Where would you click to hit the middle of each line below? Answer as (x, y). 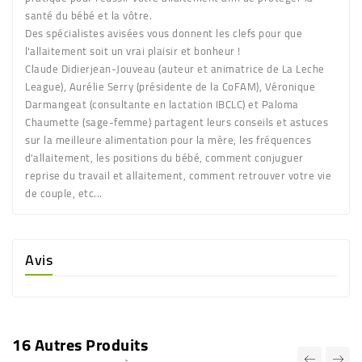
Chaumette (53, 122)
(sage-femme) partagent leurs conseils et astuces (204, 122)
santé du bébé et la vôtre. (88, 15)
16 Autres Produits (80, 344)
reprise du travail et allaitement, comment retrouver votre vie (178, 175)
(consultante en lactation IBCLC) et (174, 104)
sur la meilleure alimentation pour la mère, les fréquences (168, 139)
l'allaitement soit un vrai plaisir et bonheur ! (133, 51)
